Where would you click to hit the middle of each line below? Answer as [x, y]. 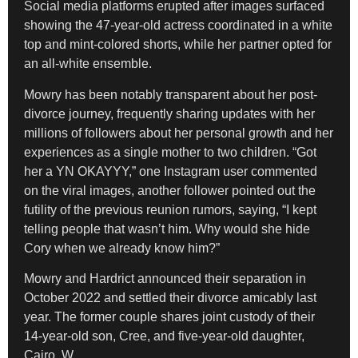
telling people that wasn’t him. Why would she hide [167, 229]
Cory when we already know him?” [122, 248]
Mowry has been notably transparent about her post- [171, 94]
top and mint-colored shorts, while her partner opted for [178, 45]
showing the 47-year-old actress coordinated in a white [178, 26]
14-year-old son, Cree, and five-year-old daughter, [164, 336]
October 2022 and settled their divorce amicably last [170, 298]
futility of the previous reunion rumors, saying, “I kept [170, 209]
